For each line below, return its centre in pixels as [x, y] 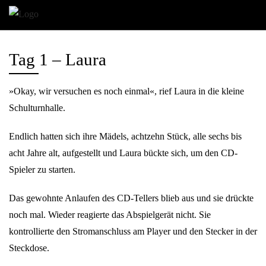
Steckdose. [29, 248]
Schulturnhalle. [37, 108]
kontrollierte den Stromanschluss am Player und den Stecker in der [133, 231]
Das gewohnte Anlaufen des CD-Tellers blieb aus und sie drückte [131, 198]
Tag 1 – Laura [58, 59]
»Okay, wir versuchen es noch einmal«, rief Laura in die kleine [126, 91]
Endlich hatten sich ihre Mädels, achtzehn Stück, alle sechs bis [125, 136]
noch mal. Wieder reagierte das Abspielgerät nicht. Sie [110, 215]
